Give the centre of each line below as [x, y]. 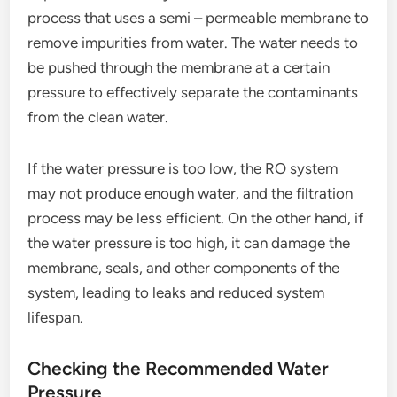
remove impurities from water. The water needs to [193, 42]
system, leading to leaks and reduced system [176, 292]
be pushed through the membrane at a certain [179, 67]
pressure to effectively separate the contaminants [193, 92]
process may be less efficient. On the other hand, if [196, 218]
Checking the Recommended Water [179, 368]
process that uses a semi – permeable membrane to [198, 17]
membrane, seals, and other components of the [184, 267]
